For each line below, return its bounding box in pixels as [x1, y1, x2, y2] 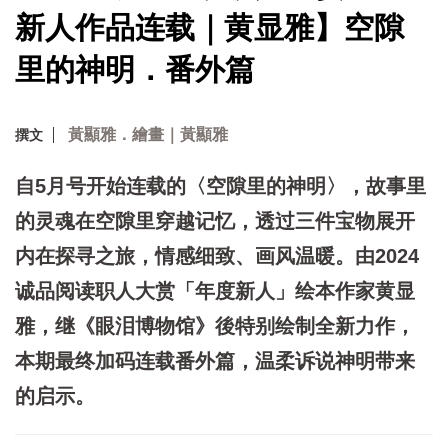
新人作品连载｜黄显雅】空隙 [15, 10, 404, 44]
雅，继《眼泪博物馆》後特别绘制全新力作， [15, 314, 415, 337]
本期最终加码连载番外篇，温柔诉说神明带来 [15, 349, 415, 372]
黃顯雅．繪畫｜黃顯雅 [68, 125, 228, 143]
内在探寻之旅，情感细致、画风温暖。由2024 [15, 244, 419, 267]
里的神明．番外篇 [15, 52, 255, 86]
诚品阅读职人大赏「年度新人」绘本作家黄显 [15, 279, 415, 302]
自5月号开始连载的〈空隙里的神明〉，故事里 [15, 174, 426, 197]
